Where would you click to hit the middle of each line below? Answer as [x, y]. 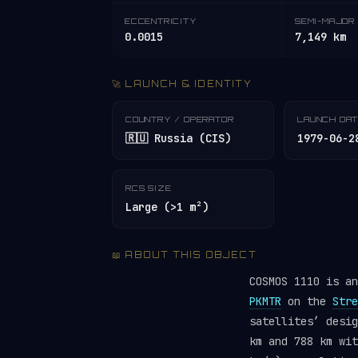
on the [307, 301]
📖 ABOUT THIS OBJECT [184, 255]
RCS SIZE [149, 188]
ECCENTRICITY [161, 21]
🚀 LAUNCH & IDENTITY [182, 84]
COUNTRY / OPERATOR [180, 119]
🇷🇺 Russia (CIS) [178, 138]
